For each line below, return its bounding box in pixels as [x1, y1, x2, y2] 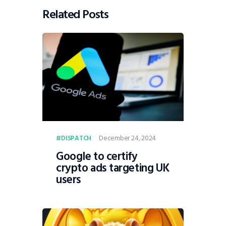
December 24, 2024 [99, 132, 156, 144]
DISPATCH [61, 133, 92, 144]
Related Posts [42, 5, 108, 25]
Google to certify [56, 147, 138, 165]
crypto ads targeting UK [56, 158, 170, 177]
